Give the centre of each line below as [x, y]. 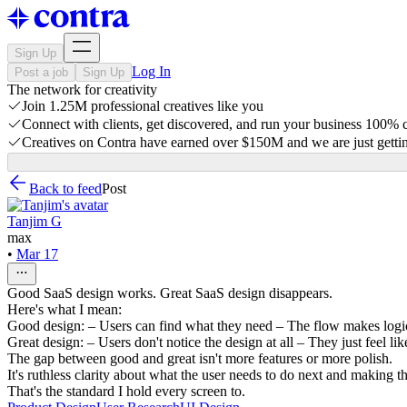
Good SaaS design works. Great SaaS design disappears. [170, 293]
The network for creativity [82, 89]
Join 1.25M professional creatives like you [143, 106]
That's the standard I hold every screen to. [126, 391]
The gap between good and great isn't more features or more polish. [200, 358]
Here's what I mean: [65, 309]
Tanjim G [35, 221]
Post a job [41, 72]
